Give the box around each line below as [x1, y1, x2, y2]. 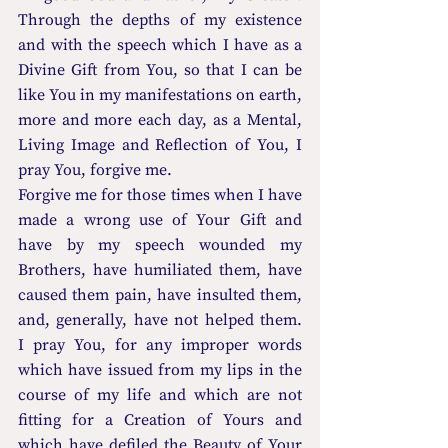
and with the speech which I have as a [18, 35, 302, 56]
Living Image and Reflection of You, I [18, 135, 302, 156]
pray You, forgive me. [18, 160, 172, 181]
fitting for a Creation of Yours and [18, 410, 302, 431]
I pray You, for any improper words [18, 335, 302, 356]
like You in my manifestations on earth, [18, 85, 302, 106]
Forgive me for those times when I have [18, 185, 302, 206]
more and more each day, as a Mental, [18, 110, 302, 131]
